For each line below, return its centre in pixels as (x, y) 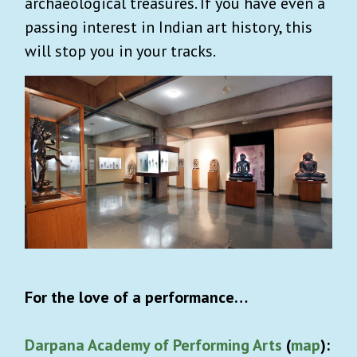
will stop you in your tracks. (120, 51)
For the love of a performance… (136, 297)
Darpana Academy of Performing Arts (153, 345)
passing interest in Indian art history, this (169, 27)
